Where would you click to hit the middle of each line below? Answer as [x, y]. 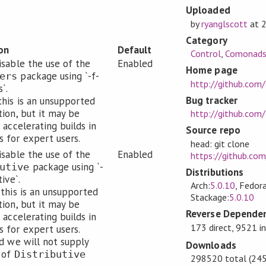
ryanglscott [224, 23]
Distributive [50, 254]
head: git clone [220, 143]
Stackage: [210, 197]
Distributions [215, 172]
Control [205, 54]
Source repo [213, 130]
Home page [212, 70]
